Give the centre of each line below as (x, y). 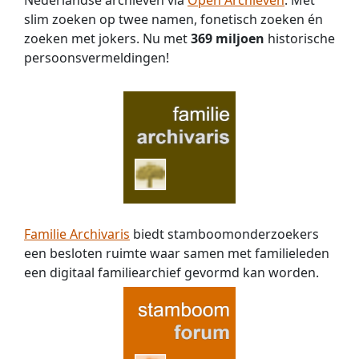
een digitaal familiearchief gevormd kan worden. (171, 272)
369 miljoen (228, 38)
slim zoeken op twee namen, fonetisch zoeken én (173, 19)
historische (300, 38)
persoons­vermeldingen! (97, 57)
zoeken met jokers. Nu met (107, 38)
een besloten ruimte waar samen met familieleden (177, 253)
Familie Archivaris (77, 234)
